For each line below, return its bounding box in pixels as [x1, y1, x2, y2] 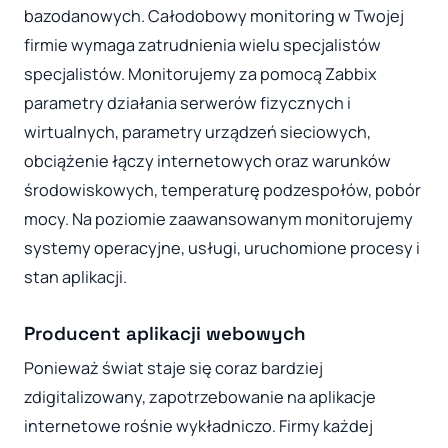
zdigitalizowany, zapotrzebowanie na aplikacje [24, 386, 376, 409]
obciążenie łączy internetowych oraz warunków [24, 149, 391, 172]
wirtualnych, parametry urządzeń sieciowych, [24, 120, 371, 143]
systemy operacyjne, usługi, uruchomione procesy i [24, 236, 420, 259]
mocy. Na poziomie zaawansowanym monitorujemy [24, 207, 413, 230]
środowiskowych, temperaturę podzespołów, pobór [24, 178, 421, 201]
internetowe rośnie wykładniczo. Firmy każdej [24, 415, 373, 438]
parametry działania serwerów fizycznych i [24, 91, 351, 114]
